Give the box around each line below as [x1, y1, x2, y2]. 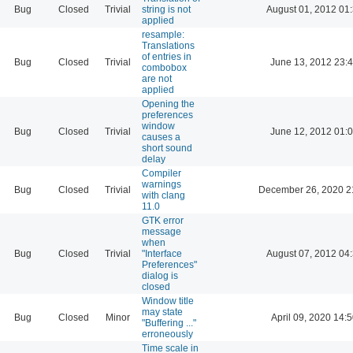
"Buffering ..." [142, 317, 196, 329]
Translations [142, 39, 195, 51]
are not [142, 72, 172, 84]
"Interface [142, 247, 182, 259]
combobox [142, 61, 187, 73]
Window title [142, 295, 194, 307]
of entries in [142, 50, 191, 62]
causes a [142, 131, 180, 143]
